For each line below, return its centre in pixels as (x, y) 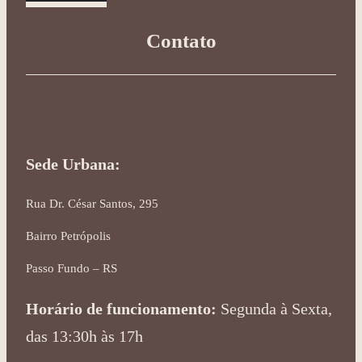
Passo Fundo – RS (72, 268)
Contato (181, 40)
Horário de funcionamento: (121, 308)
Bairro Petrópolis (68, 236)
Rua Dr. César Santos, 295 (92, 203)
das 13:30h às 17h (84, 336)
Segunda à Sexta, (274, 308)
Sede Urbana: (73, 164)
